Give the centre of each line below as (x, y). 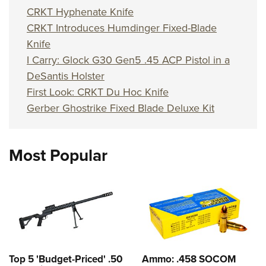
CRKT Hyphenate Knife (80, 12)
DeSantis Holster (66, 76)
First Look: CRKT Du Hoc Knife (98, 92)
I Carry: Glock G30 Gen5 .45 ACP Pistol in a (128, 60)
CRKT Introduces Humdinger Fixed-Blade (122, 28)
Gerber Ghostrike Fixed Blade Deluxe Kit (121, 108)
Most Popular (58, 156)
